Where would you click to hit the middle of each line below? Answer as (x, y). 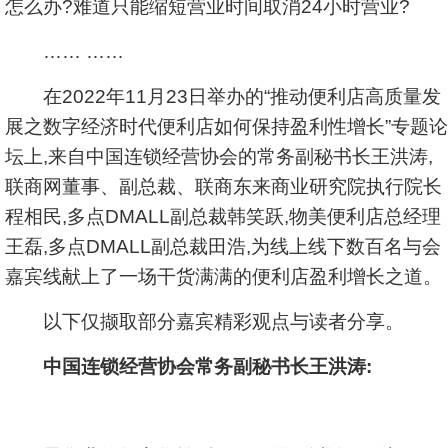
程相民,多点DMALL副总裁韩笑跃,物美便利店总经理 (223, 216)
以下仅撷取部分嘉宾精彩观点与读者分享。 (204, 321)
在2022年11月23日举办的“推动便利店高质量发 (223, 96)
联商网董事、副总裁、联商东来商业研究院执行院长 (223, 186)
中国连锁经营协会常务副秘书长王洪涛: (207, 366)
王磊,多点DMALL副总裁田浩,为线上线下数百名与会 (223, 246)
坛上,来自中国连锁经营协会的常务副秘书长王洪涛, (219, 156)
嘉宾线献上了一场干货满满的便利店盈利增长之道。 (223, 276)
